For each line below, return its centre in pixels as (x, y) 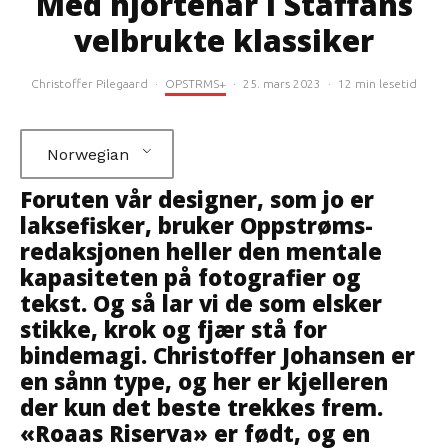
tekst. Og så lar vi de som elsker (201, 303)
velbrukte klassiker (224, 40)
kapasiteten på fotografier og (190, 277)
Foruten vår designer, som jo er (197, 199)
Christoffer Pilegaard (89, 83)
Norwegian (87, 154)
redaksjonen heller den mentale (201, 251)
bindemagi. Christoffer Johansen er (217, 355)
